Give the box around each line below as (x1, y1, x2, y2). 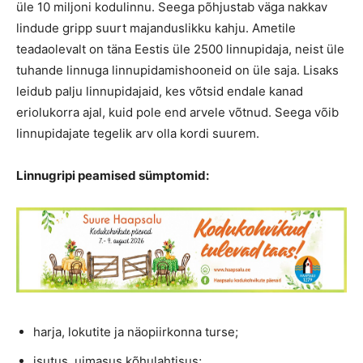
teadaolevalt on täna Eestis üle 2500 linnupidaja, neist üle (16, 41, 344, 57)
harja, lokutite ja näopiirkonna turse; (33, 324, 238, 340)
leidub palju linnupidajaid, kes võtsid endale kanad (16, 83, 303, 99)
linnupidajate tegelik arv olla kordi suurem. (16, 126, 259, 141)
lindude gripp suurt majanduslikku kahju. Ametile (16, 20, 296, 36)
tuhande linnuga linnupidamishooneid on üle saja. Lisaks (16, 62, 339, 78)
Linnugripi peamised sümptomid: (16, 168, 209, 183)
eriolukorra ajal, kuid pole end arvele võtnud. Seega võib (16, 105, 339, 120)
